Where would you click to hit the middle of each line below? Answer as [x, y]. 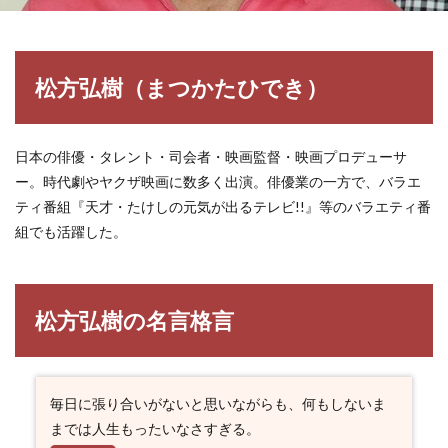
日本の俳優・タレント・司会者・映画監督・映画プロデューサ [211, 156]
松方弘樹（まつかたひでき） [181, 87]
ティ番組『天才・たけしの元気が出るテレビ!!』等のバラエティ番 [223, 206]
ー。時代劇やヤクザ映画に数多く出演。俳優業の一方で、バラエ [218, 181]
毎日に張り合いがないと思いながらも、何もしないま [217, 403]
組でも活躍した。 [71, 231]
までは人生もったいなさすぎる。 [154, 428]
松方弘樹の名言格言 [134, 320]
